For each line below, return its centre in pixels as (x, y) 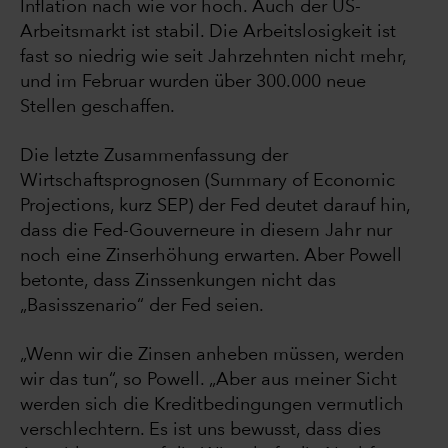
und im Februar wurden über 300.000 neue (193, 82)
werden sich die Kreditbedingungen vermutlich (212, 405)
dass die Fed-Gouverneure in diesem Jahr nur (206, 231)
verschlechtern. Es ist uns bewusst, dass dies (200, 430)
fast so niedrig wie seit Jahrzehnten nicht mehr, (213, 57)
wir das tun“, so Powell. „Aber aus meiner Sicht (208, 380)
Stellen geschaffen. (97, 107)
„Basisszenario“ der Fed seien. (142, 306)
